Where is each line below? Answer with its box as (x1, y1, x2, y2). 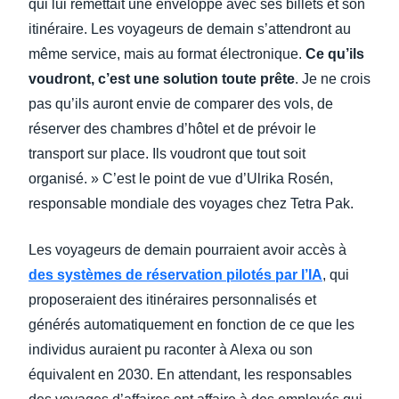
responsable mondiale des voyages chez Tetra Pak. (28, 196, 354, 211)
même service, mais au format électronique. (28, 46, 305, 61)
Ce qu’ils (305, 46, 364, 61)
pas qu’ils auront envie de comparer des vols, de (28, 96, 333, 111)
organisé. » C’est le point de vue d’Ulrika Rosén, (28, 171, 333, 186)
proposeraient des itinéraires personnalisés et (28, 292, 316, 307)
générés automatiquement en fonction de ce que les (28, 317, 354, 332)
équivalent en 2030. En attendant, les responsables (28, 367, 352, 382)
